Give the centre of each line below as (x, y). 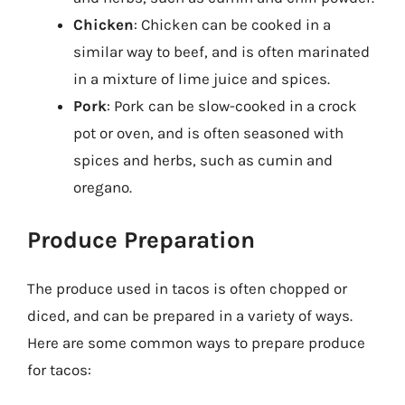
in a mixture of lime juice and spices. (202, 79)
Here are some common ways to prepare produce (196, 342)
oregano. (103, 187)
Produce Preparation (141, 240)
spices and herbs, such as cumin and (203, 160)
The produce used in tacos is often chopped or (187, 288)
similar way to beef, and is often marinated (221, 52)
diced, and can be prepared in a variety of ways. (190, 315)
